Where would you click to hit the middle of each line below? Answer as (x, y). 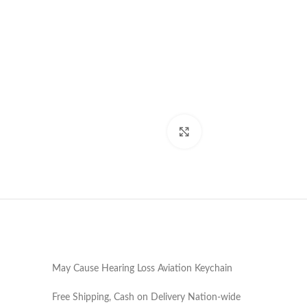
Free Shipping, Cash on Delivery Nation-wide (146, 297)
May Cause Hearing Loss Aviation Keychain (142, 269)
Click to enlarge (232, 132)
